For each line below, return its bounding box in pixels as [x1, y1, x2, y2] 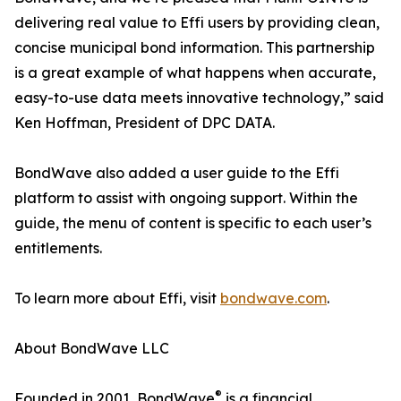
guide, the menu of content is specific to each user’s [14, 214, 371, 232]
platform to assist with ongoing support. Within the [14, 189, 358, 207]
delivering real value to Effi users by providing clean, [14, 13, 380, 31]
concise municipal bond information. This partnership [14, 38, 375, 56]
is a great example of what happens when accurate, [14, 64, 376, 81]
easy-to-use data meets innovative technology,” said [14, 89, 384, 107]
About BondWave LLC [14, 339, 169, 357]
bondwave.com [220, 289, 327, 307]
